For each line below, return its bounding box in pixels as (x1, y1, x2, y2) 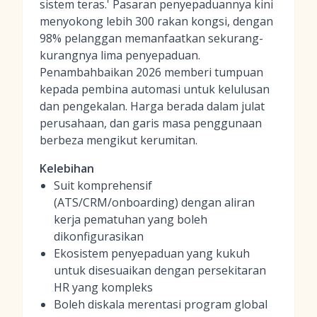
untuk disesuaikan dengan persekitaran (54, 263, 266, 278)
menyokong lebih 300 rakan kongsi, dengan (40, 13, 273, 29)
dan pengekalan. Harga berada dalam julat (40, 98, 265, 114)
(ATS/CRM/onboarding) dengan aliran (54, 195, 255, 210)
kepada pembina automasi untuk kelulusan (40, 81, 270, 97)
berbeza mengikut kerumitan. (40, 132, 197, 148)
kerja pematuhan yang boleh (54, 212, 207, 227)
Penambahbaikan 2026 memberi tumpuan (40, 64, 263, 80)
